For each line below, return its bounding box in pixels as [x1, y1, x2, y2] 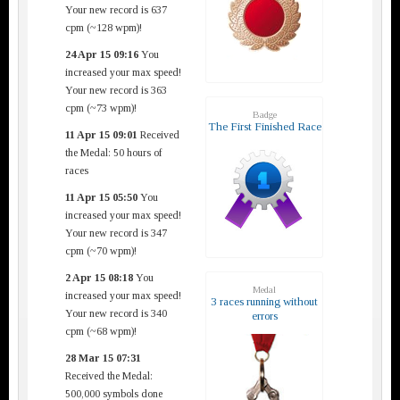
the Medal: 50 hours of [65, 146, 162, 159]
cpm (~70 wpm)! [65, 244, 137, 257]
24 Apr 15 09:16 [65, 47, 138, 61]
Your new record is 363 [65, 83, 167, 96]
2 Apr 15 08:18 [65, 271, 133, 284]
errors [251, 308, 278, 322]
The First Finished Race [207, 119, 321, 133]
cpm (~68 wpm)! [65, 324, 137, 337]
